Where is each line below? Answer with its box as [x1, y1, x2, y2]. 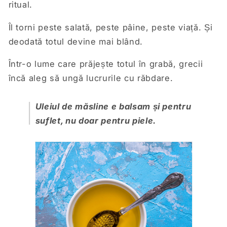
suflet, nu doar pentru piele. [35, 115, 156, 126]
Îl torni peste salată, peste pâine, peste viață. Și [8, 22, 213, 32]
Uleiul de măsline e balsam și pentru [35, 101, 192, 111]
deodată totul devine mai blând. [8, 36, 143, 47]
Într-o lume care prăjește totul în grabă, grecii [8, 59, 203, 69]
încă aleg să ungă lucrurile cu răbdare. [8, 73, 173, 84]
